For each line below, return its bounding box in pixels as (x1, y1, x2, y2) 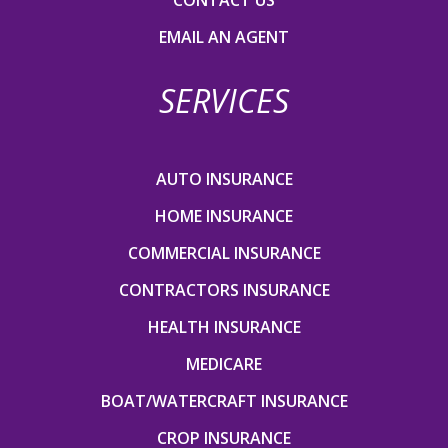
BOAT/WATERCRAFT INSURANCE (100, 389, 348, 412)
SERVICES (159, 78, 289, 122)
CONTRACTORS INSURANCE (118, 278, 330, 301)
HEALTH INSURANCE (147, 315, 301, 338)
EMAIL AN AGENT (159, 25, 289, 48)
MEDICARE (186, 352, 262, 375)
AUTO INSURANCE (155, 167, 293, 190)
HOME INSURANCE (155, 204, 293, 227)
